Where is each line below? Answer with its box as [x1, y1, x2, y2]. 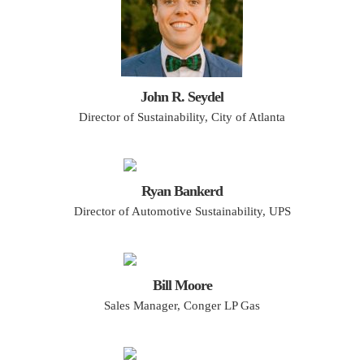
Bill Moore [152, 277, 212, 293]
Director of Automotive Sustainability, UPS [73, 205, 291, 218]
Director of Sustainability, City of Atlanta [79, 110, 285, 123]
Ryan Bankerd [141, 183, 223, 199]
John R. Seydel [141, 89, 223, 105]
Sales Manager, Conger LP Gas [104, 299, 260, 312]
